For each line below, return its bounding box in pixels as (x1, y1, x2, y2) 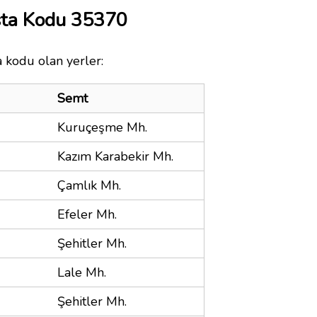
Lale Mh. (57, 263, 106, 281)
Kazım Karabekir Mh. (57, 147, 173, 165)
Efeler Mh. (57, 205, 117, 223)
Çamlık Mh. (57, 176, 121, 194)
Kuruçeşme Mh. (57, 118, 147, 136)
